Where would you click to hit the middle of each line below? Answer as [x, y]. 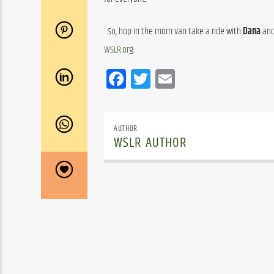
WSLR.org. [119, 50]
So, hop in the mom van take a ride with [175, 31]
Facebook [159, 78]
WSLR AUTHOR [151, 143]
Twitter [174, 78]
